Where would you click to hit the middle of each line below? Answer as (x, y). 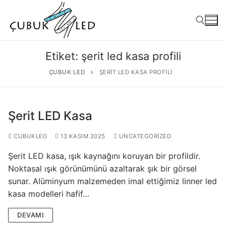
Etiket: (63, 56)
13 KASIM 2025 (83, 136)
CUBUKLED (29, 136)
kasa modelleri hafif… (49, 194)
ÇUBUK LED (67, 72)
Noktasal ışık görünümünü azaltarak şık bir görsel (102, 169)
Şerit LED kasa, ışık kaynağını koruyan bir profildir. (104, 156)
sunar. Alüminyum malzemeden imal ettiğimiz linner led (112, 181)
